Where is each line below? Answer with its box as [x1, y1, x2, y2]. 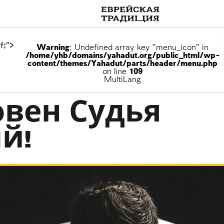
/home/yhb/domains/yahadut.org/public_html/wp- [25, 51, 220, 60]
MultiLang [104, 75, 141, 84]
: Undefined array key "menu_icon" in [69, 43, 209, 52]
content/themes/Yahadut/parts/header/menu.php [27, 59, 218, 68]
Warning [36, 43, 70, 52]
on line [102, 67, 129, 76]
